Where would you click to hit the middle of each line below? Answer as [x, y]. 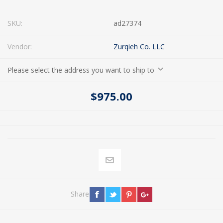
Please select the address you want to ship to [81, 70]
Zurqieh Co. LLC [139, 46]
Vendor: [20, 46]
